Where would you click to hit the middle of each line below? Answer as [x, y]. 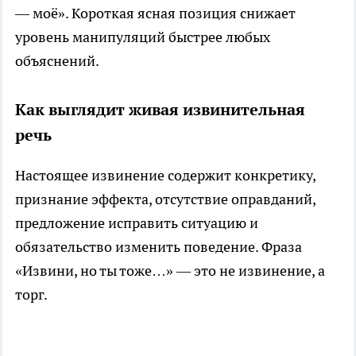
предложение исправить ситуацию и [137, 222]
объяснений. [57, 60]
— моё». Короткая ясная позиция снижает [155, 13]
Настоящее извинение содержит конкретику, [165, 175]
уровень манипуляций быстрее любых [143, 37]
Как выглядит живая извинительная [160, 109]
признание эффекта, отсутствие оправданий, [165, 199]
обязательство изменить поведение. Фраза [159, 246]
